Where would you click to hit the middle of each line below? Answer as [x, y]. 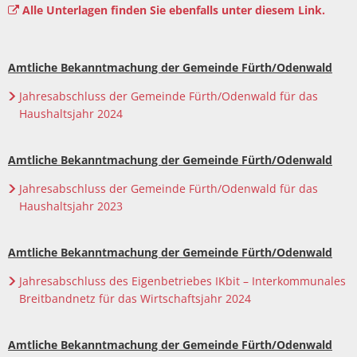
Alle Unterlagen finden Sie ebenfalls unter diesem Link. [175, 10]
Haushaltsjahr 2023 [71, 206]
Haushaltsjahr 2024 [71, 114]
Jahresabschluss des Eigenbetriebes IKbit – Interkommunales [182, 281]
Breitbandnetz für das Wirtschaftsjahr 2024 [135, 298]
